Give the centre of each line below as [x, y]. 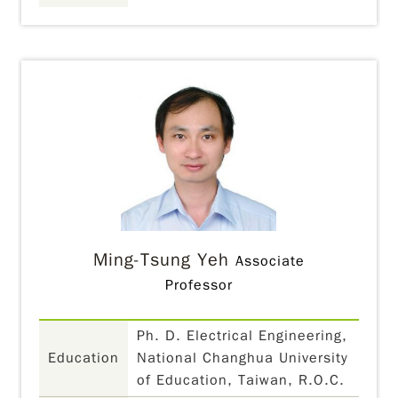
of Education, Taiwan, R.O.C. [241, 380]
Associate [270, 261]
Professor [199, 285]
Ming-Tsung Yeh [161, 260]
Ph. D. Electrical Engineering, [243, 336]
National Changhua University [243, 358]
